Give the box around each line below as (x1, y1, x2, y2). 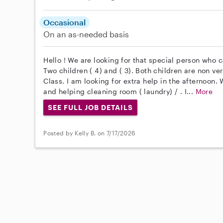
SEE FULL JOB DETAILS (48, 103, 133, 111)
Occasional (43, 17, 86, 27)
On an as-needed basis (43, 29, 129, 39)
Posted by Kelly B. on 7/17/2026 (43, 129, 135, 137)
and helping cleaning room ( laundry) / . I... (43, 87, 196, 96)
